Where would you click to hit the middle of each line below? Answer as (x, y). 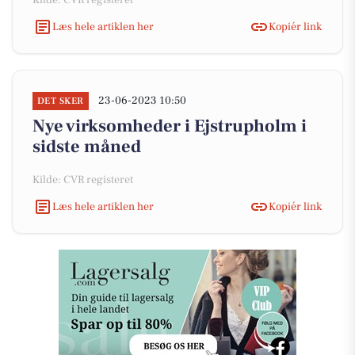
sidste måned (87, 147)
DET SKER (61, 101)
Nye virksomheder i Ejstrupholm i (170, 126)
